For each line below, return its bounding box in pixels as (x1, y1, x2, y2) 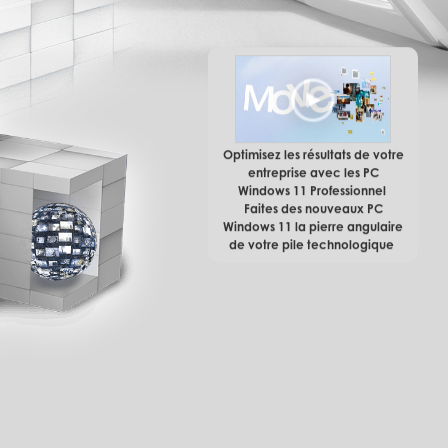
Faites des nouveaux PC (243, 203, 383, 219)
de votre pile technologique (229, 239, 397, 255)
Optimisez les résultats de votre (222, 149, 404, 165)
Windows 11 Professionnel (237, 185, 389, 201)
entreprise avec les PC (247, 167, 379, 183)
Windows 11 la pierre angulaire (223, 221, 403, 237)
